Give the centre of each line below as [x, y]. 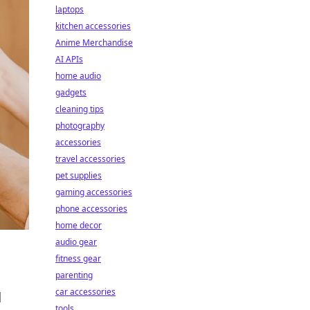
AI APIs [69, 59]
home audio [78, 76]
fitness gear [78, 258]
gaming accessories [94, 192]
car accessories [85, 292]
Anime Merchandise [94, 43]
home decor [79, 225]
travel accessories [90, 159]
